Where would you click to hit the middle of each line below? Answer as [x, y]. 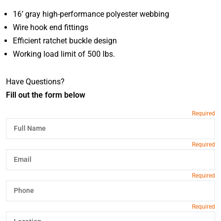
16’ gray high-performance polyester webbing [91, 14]
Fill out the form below [46, 95]
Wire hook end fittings [50, 28]
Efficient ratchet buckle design [65, 41]
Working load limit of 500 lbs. [64, 54]
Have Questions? [35, 82]
